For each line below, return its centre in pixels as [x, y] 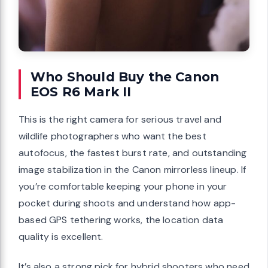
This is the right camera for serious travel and [120, 120]
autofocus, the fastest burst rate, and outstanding [133, 153]
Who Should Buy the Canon [125, 77]
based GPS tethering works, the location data [121, 220]
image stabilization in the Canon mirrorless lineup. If [133, 170]
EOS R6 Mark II [81, 92]
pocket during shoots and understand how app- [127, 203]
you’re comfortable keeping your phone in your [123, 187]
